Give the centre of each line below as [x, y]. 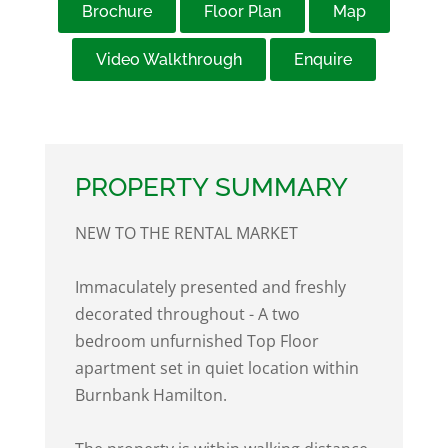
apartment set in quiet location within [216, 368]
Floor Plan [242, 11]
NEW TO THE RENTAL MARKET [186, 233]
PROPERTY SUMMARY [211, 187]
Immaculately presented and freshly [210, 287]
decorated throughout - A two [187, 314]
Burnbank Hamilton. [150, 395]
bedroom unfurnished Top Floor [196, 341]
